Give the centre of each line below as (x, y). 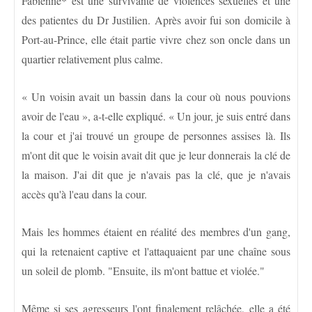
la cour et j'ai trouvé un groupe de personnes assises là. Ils (156, 135)
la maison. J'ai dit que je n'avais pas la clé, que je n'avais (156, 174)
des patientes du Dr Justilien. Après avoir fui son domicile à (156, 19)
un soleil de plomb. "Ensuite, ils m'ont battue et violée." (143, 270)
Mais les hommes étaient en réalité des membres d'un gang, (156, 231)
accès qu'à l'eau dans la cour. (84, 194)
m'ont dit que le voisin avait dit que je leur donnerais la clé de (156, 155)
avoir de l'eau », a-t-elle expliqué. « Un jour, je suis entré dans (156, 116)
